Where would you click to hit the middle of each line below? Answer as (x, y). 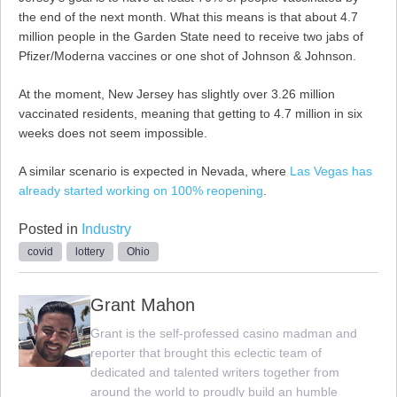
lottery (90, 252)
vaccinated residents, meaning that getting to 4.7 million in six (191, 114)
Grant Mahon (143, 305)
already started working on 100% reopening (141, 191)
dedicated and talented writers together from (215, 373)
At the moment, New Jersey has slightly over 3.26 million (177, 94)
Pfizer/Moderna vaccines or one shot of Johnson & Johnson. (187, 56)
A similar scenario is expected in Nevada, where (154, 171)
